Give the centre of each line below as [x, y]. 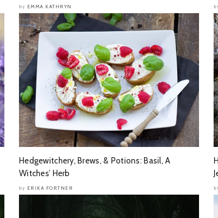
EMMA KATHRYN [49, 7]
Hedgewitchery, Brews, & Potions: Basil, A [95, 161]
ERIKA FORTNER [50, 188]
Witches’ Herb [45, 173]
